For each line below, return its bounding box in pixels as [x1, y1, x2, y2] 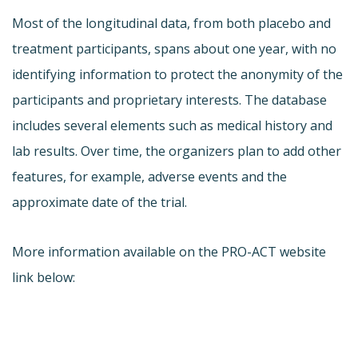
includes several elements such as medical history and [12, 116, 332, 134]
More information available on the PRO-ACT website [12, 242, 326, 261]
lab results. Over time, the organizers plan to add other [12, 141, 341, 160]
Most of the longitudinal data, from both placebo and [12, 14, 331, 32]
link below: [12, 268, 75, 286]
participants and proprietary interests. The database [12, 90, 327, 109]
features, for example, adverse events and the [12, 167, 287, 185]
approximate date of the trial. [12, 193, 187, 211]
